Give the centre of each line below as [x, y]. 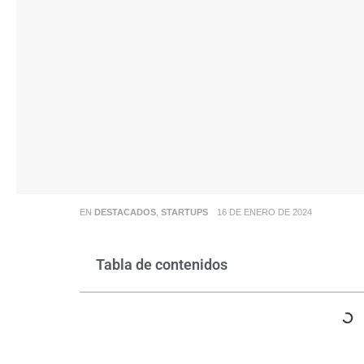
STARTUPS [184, 212]
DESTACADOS [125, 212]
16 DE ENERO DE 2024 [264, 212]
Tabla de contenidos [161, 264]
